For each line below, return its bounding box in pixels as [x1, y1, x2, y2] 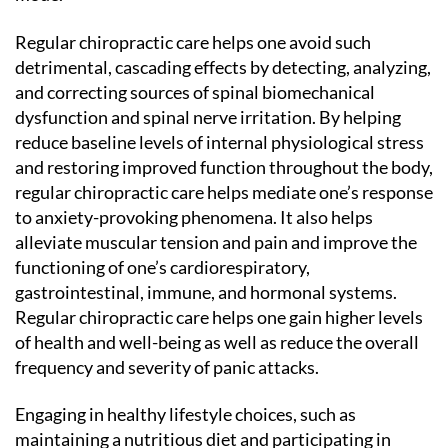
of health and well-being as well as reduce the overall [15, 330, 419, 353]
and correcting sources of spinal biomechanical [15, 80, 375, 103]
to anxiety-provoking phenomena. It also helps [15, 205, 373, 228]
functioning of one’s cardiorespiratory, [15, 255, 310, 278]
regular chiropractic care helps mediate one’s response [15, 180, 433, 203]
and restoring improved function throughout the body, [15, 155, 433, 178]
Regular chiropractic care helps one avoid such [15, 30, 371, 53]
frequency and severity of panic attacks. [15, 355, 319, 378]
